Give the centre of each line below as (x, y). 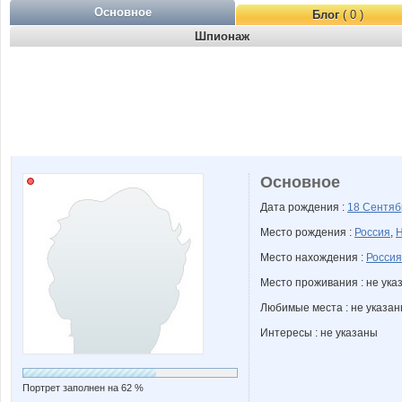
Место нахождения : (313, 258)
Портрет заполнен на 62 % (83, 388)
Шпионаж (222, 36)
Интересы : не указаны (319, 333)
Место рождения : (307, 232)
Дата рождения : (304, 207)
